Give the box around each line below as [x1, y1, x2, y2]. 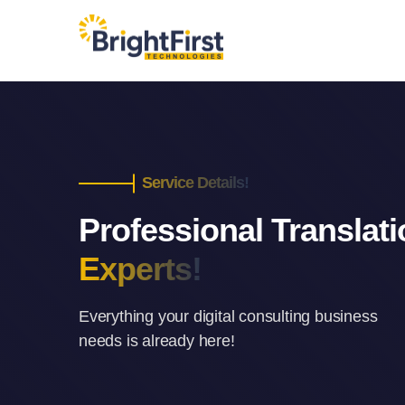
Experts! [79, 250, 202, 287]
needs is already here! [79, 332, 235, 350]
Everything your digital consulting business [79, 307, 378, 325]
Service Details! [142, 174, 249, 192]
